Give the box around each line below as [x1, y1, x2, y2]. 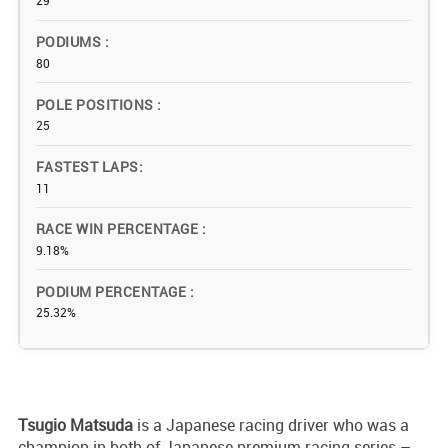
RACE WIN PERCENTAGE [36, 219, 202, 239]
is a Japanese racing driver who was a [133, 413, 409, 436]
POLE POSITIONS [36, 94, 158, 114]
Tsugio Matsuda [18, 413, 133, 436]
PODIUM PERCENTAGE [36, 281, 190, 301]
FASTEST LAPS [36, 156, 139, 176]
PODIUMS [36, 32, 105, 52]
